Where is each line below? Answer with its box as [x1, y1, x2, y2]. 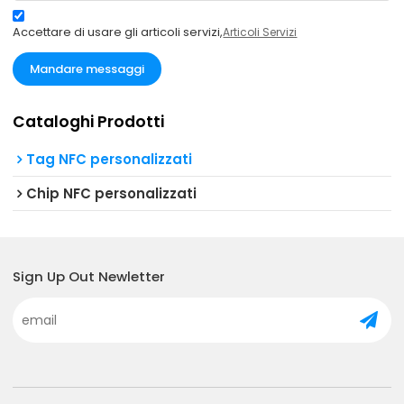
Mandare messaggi [30, 60, 145, 78]
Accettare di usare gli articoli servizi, [13, 23, 224, 41]
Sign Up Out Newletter [13, 266, 166, 286]
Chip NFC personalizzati [26, 184, 197, 204]
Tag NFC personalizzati [26, 150, 193, 170]
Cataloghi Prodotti [13, 110, 165, 133]
